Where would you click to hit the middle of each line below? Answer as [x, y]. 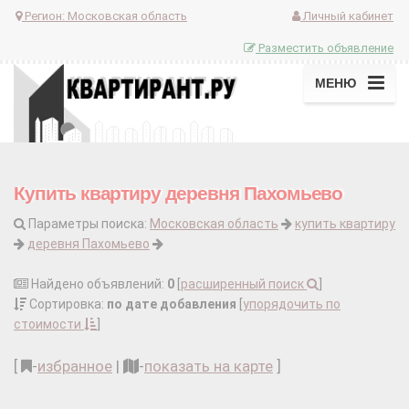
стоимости [49, 325]
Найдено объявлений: [98, 284]
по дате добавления [172, 304]
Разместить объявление [325, 47]
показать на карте [209, 367]
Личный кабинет [347, 16]
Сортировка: [67, 304]
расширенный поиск [244, 284]
